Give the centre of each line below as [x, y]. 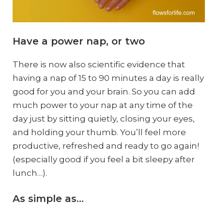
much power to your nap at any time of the [102, 105]
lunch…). [30, 173]
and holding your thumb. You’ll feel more [99, 132]
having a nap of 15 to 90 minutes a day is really [108, 78]
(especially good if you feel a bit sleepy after [103, 159]
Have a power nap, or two [78, 41]
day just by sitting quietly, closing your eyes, [103, 118]
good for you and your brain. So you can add [104, 91]
